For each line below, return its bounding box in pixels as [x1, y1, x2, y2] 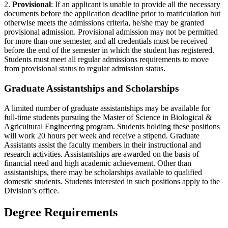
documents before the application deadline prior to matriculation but [4, 9, 220, 18]
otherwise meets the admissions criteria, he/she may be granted [4, 18, 204, 27]
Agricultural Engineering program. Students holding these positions [4, 122, 220, 131]
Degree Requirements [4, 205, 118, 219]
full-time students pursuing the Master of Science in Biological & [4, 112, 212, 122]
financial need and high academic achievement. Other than [4, 158, 191, 167]
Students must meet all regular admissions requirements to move [4, 55, 209, 64]
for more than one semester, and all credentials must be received [4, 37, 208, 46]
